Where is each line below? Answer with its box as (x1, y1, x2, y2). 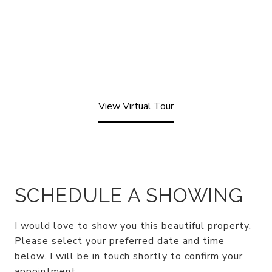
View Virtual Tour (98, 100, 174, 114)
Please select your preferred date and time (15, 234, 225, 248)
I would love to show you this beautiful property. (15, 219, 251, 233)
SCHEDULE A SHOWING (15, 184, 243, 207)
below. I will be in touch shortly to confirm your (15, 250, 243, 263)
